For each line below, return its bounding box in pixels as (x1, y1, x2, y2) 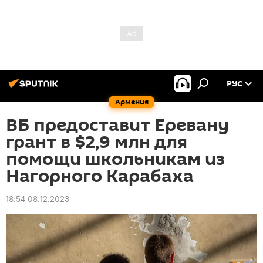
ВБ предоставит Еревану (6, 113, 229, 138)
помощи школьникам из (6, 147, 225, 172)
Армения (114, 96, 149, 107)
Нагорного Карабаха (6, 164, 194, 189)
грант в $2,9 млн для (6, 130, 187, 155)
